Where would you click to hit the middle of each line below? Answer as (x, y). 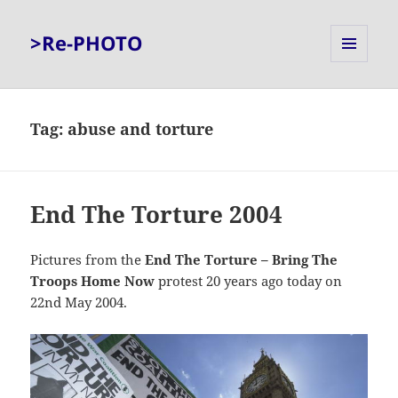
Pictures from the (88, 260)
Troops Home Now (93, 281)
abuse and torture (141, 129)
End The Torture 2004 (157, 215)
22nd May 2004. (79, 302)
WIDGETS (356, 99)
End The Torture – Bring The (242, 260)
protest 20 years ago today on (249, 281)
